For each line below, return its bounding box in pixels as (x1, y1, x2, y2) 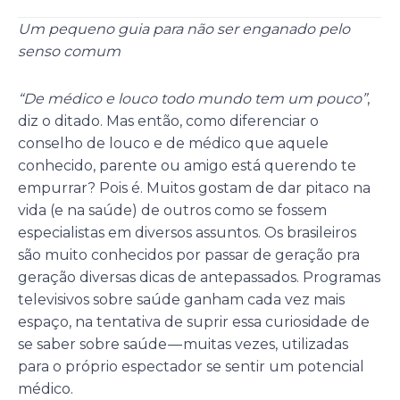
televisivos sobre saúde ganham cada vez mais (18, 290, 345, 308)
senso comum (18, 42, 121, 60)
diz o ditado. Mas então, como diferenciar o (18, 112, 319, 129)
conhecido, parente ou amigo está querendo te (18, 156, 356, 174)
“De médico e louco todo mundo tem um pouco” (18, 89, 367, 107)
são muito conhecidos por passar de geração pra (18, 246, 360, 263)
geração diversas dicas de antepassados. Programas (18, 268, 380, 286)
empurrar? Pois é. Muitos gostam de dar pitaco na (18, 179, 371, 196)
